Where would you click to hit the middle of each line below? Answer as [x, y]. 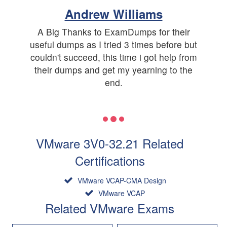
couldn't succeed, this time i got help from [113, 57]
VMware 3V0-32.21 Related [110, 143]
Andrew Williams [113, 13]
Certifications [110, 160]
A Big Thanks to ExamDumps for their [113, 31]
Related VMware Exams [110, 208]
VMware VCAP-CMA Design [121, 180]
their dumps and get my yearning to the [113, 69]
